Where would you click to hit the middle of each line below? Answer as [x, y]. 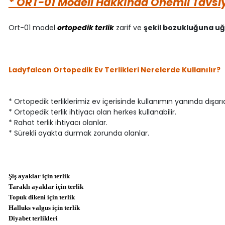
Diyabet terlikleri [33, 218]
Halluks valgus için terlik [44, 207]
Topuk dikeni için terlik [41, 197]
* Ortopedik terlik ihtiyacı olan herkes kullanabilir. [92, 112]
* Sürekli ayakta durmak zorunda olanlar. [79, 133]
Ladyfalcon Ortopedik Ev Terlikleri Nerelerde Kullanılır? [114, 70]
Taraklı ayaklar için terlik [46, 186]
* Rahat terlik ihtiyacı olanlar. [58, 122]
